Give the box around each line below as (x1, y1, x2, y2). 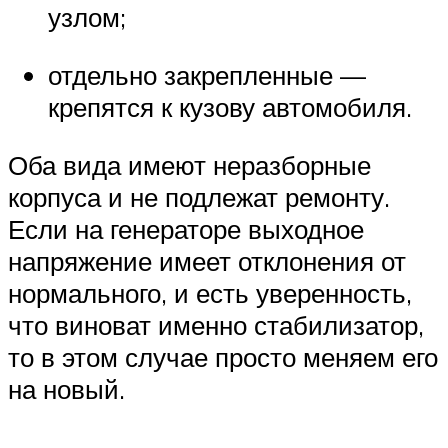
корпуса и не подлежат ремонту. (8, 180, 390, 213)
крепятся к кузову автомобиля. (48, 91, 412, 124)
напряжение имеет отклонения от (8, 244, 406, 277)
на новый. (8, 372, 125, 405)
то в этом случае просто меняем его (8, 340, 438, 373)
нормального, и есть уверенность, (8, 276, 412, 309)
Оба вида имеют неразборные (8, 148, 371, 181)
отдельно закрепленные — (48, 59, 366, 92)
